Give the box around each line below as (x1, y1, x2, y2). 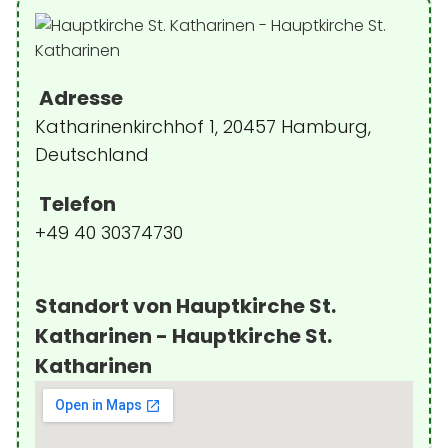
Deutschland (35, 142, 149, 167)
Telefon (35, 190, 116, 218)
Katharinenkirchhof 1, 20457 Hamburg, (35, 114, 371, 139)
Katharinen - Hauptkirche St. (35, 322, 332, 350)
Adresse (35, 84, 123, 112)
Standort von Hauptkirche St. (35, 292, 336, 320)
